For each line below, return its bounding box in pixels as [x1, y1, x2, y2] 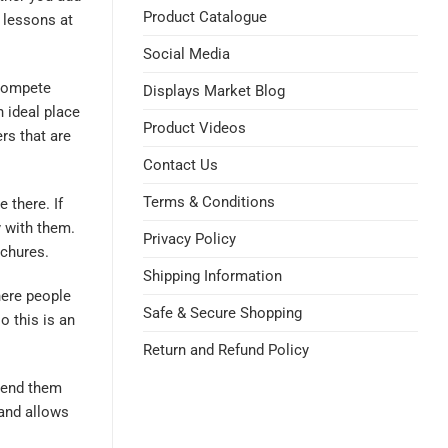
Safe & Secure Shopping [143, 304, 302, 322]
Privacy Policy [143, 230, 236, 248]
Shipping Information [143, 267, 282, 285]
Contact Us [143, 156, 218, 174]
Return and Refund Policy [143, 341, 309, 359]
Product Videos [143, 119, 246, 137]
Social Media [143, 45, 230, 63]
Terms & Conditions [143, 193, 275, 211]
